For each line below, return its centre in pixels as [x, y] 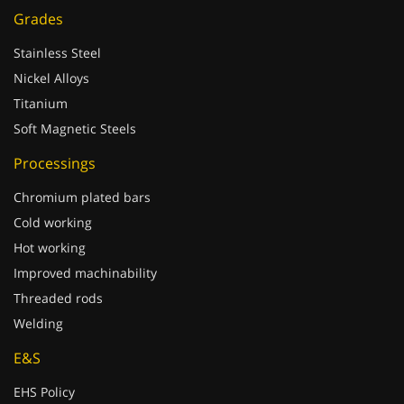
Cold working [53, 204]
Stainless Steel [57, 35]
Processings [55, 145]
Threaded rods [58, 280]
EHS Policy [44, 374]
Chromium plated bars [82, 179]
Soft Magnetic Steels [75, 110]
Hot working [50, 230]
